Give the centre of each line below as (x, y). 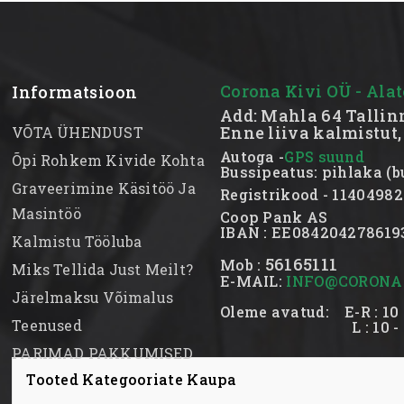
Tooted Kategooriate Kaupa (132, 379)
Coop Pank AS (274, 216)
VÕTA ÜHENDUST (78, 132)
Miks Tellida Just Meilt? (103, 269)
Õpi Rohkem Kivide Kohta (108, 160)
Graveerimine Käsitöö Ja (104, 188)
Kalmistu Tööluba (77, 241)
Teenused (47, 325)
